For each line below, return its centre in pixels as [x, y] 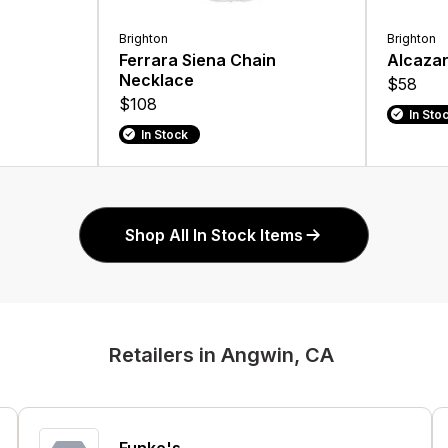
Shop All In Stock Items [214, 234]
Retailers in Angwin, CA [221, 354]
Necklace [156, 79]
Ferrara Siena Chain [197, 59]
